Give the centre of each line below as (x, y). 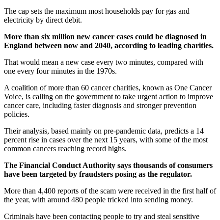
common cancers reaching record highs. (65, 148)
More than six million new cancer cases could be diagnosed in (105, 36)
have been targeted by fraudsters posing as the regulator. (98, 174)
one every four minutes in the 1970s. (60, 71)
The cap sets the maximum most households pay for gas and (97, 11)
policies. (17, 114)
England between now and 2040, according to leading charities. (109, 45)
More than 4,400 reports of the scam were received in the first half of (110, 191)
